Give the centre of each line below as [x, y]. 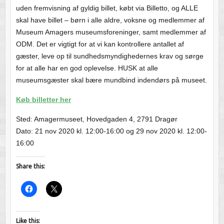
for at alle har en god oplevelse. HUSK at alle [87, 68]
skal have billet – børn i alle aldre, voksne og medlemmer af [110, 20]
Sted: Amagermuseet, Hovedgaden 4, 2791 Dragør [96, 119]
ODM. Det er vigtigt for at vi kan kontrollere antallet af [100, 44]
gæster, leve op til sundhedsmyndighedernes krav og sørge [109, 56]
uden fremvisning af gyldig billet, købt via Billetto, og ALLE [107, 8]
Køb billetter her [43, 99]
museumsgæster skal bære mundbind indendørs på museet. [111, 80]
